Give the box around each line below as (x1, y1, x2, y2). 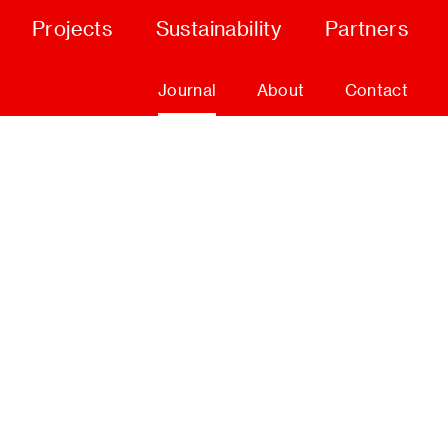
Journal (158, 80, 217, 99)
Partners (324, 16, 408, 40)
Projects (31, 16, 113, 40)
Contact (344, 80, 408, 99)
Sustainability (155, 16, 282, 40)
